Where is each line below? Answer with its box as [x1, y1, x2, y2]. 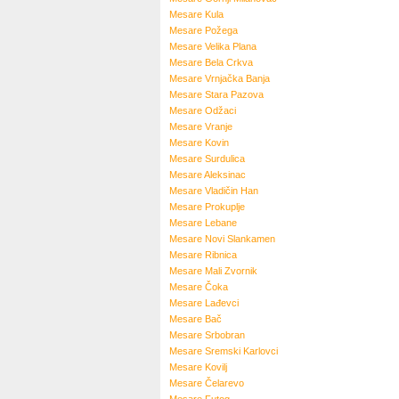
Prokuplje [205, 201, 245, 212]
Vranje [205, 121, 232, 132]
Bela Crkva [205, 57, 253, 68]
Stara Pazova [205, 89, 264, 100]
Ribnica [205, 249, 237, 260]
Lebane [205, 217, 237, 228]
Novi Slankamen [205, 233, 275, 244]
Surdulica [205, 153, 245, 164]
